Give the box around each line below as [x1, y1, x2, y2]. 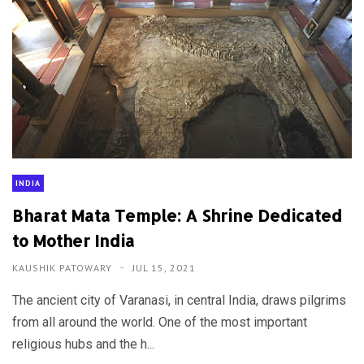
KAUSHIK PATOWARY [12, 262, 115, 275]
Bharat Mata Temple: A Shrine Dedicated [12, 205, 342, 227]
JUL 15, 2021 [132, 262, 196, 275]
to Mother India [12, 230, 135, 252]
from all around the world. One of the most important [12, 314, 307, 331]
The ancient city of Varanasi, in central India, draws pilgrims [12, 292, 346, 309]
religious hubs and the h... [12, 336, 154, 353]
